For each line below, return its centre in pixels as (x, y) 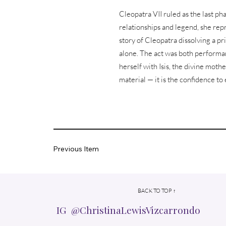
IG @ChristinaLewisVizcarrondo (128, 210)
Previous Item (76, 149)
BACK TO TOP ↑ (157, 190)
